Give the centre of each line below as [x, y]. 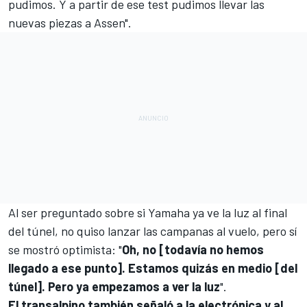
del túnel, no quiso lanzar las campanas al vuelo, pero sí [152, 231]
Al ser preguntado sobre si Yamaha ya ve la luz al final [148, 212]
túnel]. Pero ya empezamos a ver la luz [114, 286]
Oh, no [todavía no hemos [193, 249]
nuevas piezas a [51, 22]
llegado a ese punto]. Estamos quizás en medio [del [153, 268]
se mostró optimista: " [65, 249]
